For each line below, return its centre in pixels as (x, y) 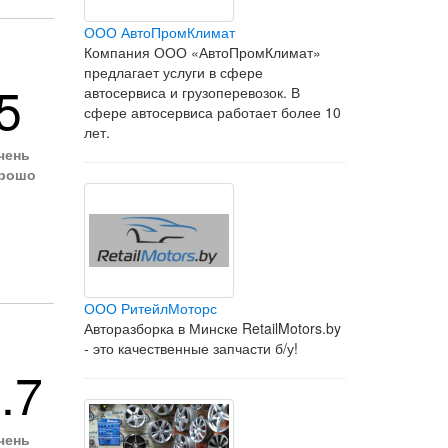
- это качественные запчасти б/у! (190, 348)
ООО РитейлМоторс (150, 308)
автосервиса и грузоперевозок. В (191, 92)
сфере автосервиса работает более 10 (212, 112)
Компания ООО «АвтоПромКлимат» (202, 52)
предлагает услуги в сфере (173, 72)
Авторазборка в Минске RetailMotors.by (212, 328)
